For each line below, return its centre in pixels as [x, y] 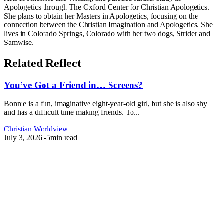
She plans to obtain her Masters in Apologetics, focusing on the [101, 16]
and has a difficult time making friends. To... [72, 112]
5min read [62, 138]
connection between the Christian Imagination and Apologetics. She [108, 24]
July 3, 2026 [24, 138]
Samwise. [19, 42]
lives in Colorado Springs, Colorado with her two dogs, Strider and [107, 33]
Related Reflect [43, 63]
